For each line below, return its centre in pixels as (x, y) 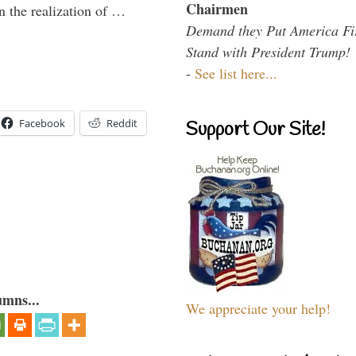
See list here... (236, 73)
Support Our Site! (255, 130)
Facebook (42, 123)
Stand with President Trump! (268, 51)
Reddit (122, 123)
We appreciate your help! (258, 308)
